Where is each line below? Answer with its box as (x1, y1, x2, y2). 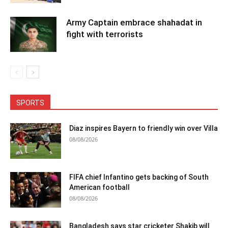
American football (69, 183, 130, 191)
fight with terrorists (66, 29, 143, 39)
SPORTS (16, 99, 44, 107)
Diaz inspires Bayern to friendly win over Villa (69, 124, 218, 132)
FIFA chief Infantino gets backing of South (69, 173, 209, 181)
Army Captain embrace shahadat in (66, 17, 202, 27)
